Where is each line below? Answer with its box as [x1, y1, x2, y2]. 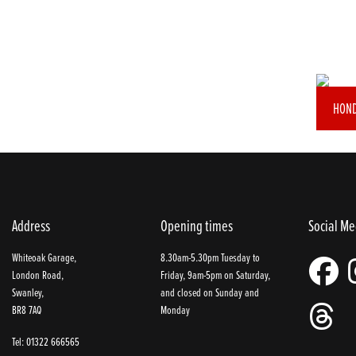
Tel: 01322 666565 [12, 333, 79, 350]
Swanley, [12, 283, 44, 300]
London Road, [12, 265, 64, 283]
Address [12, 215, 50, 237]
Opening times [160, 215, 233, 237]
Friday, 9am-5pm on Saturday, [160, 265, 270, 283]
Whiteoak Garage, [12, 248, 76, 265]
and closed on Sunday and [160, 283, 259, 300]
